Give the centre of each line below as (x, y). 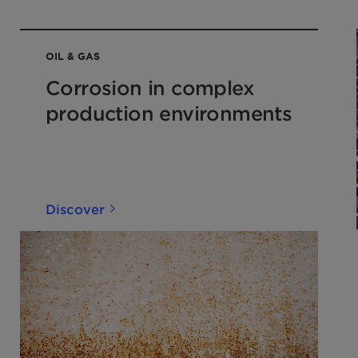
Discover (75, 208)
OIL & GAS (73, 56)
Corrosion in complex (150, 88)
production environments (169, 113)
